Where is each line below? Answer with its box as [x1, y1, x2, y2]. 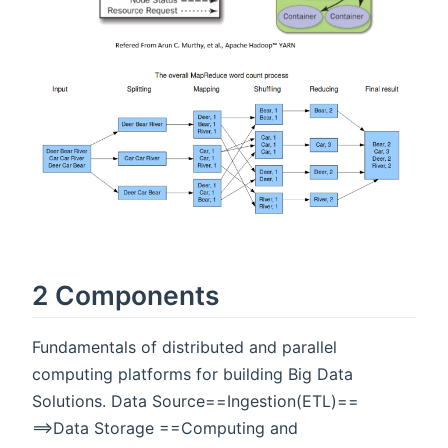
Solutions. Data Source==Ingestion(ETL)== [32, 390, 359, 411]
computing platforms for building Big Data [32, 363, 353, 384]
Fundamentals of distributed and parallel [32, 336, 337, 357]
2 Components [32, 278, 219, 311]
